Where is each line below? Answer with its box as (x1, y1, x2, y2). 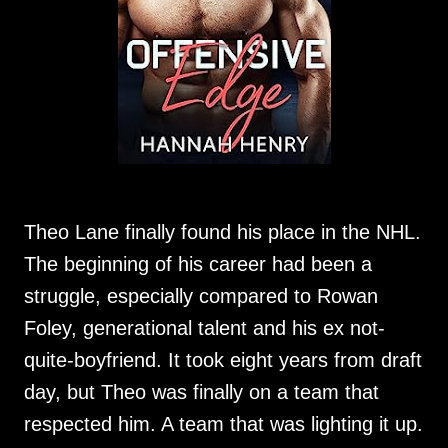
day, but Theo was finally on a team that (24, 381, 379, 403)
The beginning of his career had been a (24, 253, 372, 275)
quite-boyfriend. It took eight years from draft (24, 349, 422, 371)
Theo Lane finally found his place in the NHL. (24, 221, 421, 243)
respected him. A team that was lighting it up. (24, 413, 423, 435)
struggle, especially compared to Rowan (24, 285, 378, 307)
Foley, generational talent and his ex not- (24, 317, 385, 339)
